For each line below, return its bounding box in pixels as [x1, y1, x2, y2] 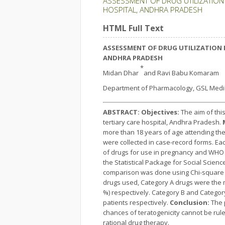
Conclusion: [168, 198, 209, 207]
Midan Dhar [103, 68, 140, 77]
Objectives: [141, 107, 179, 117]
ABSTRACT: [103, 107, 140, 117]
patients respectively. [103, 198, 168, 207]
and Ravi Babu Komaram [144, 68, 219, 77]
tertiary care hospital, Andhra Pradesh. [103, 118, 222, 127]
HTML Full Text [103, 23, 164, 34]
